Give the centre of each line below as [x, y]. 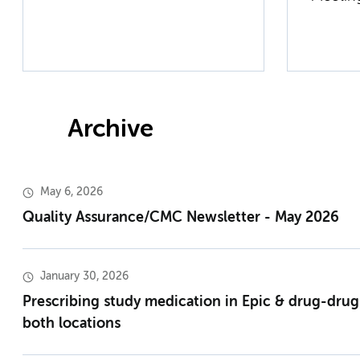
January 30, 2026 [84, 277]
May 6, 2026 [72, 192]
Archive [110, 130]
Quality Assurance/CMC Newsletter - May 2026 [181, 218]
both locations [72, 324]
